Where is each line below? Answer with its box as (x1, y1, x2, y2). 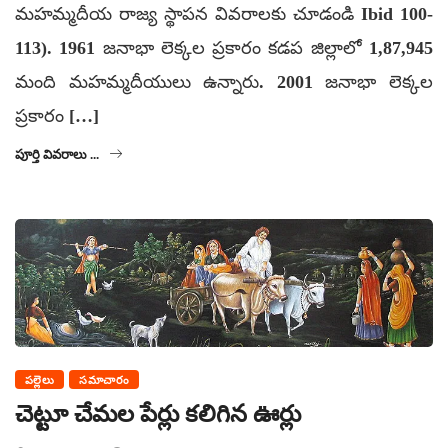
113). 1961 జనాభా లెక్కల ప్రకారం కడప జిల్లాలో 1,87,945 (15, 37, 433, 58)
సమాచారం (79, 374, 130, 387)
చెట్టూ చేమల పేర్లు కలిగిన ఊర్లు (15, 401, 301, 428)
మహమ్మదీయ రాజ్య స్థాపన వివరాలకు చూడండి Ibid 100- (15, 3, 433, 24)
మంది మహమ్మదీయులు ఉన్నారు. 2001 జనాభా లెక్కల (15, 71, 433, 92)
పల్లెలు (25, 374, 55, 387)
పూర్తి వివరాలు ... (15, 146, 99, 162)
